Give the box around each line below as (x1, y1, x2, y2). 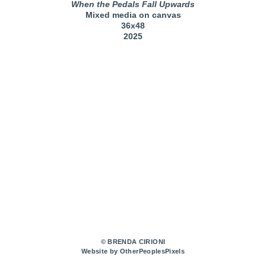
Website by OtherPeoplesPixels (81, 248, 185, 255)
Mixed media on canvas (85, 10, 181, 20)
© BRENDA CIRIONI (100, 238, 166, 246)
